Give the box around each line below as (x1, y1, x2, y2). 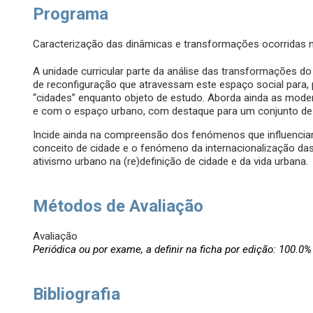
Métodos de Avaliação (33, 196, 204, 217)
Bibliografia (33, 284, 121, 305)
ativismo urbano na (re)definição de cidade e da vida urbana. (33, 155, 312, 168)
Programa (33, 4, 109, 24)
